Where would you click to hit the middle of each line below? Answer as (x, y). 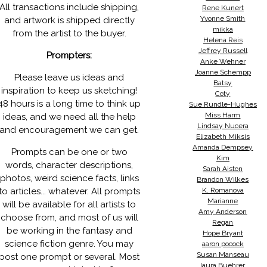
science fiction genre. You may (69, 244)
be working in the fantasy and (69, 231)
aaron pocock (223, 244)
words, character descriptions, (69, 165)
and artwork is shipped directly (69, 20)
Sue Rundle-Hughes (223, 104)
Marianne (223, 201)
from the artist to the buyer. (69, 33)
